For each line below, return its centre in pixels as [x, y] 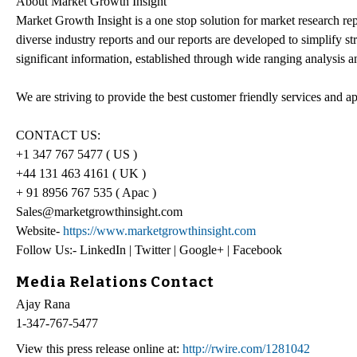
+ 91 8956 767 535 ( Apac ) [86, 192]
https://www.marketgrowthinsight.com [159, 230]
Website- [39, 230]
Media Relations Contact [115, 282]
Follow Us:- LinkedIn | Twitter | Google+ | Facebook [149, 249]
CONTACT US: [58, 135]
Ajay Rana [43, 304]
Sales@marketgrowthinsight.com [99, 211]
